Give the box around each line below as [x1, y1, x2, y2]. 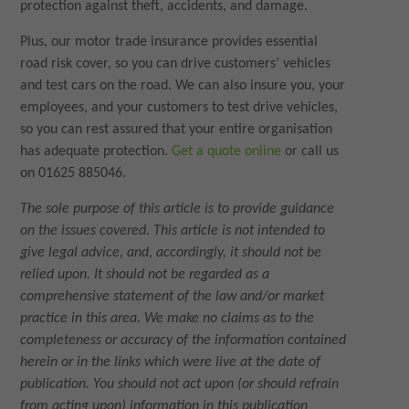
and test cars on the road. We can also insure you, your [20, 79, 346, 94]
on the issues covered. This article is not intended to [20, 224, 326, 239]
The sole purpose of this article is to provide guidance [20, 202, 335, 217]
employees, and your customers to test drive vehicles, [20, 100, 339, 116]
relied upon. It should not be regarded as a [20, 267, 270, 283]
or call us [281, 144, 340, 160]
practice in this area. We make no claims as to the [20, 311, 315, 327]
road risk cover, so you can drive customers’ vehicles [20, 57, 331, 72]
